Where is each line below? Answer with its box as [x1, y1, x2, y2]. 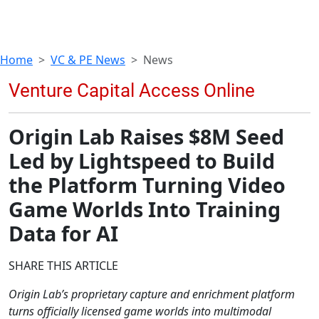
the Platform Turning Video [9, 170, 286, 199]
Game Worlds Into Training [9, 194, 281, 223]
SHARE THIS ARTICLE [9, 257, 118, 273]
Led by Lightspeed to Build [9, 146, 275, 174]
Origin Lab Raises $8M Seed [9, 122, 284, 150]
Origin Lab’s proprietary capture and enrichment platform [9, 286, 295, 302]
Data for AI [9, 219, 118, 247]
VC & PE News [51, 51, 125, 68]
